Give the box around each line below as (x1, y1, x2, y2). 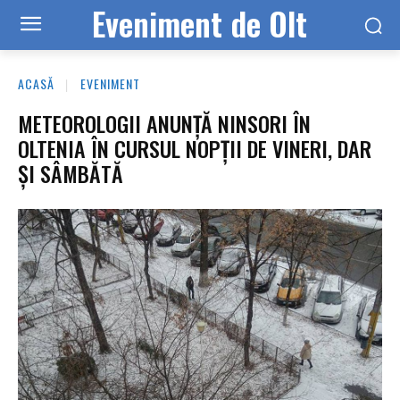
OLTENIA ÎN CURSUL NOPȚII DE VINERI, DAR (18, 131, 371, 164)
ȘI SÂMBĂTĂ (18, 156, 123, 189)
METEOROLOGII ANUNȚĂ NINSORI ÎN (18, 106, 311, 139)
